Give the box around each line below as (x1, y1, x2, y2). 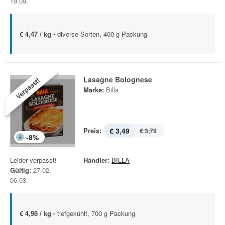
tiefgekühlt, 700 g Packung (57, 208, 135, 218)
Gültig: (10, 165, 31, 175)
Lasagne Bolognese (83, 74, 152, 84)
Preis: (83, 126, 101, 135)
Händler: (83, 155, 109, 165)
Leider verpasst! (10, 155, 57, 165)
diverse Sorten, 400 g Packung (57, 29, 147, 39)
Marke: (83, 85, 104, 94)
